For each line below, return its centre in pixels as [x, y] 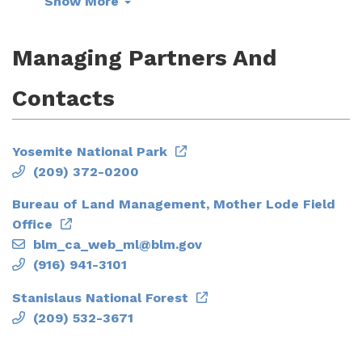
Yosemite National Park [90, 151]
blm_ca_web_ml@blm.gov [118, 244]
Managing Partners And [145, 57]
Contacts [63, 98]
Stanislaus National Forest [100, 297]
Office [32, 224]
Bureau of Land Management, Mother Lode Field [174, 204]
